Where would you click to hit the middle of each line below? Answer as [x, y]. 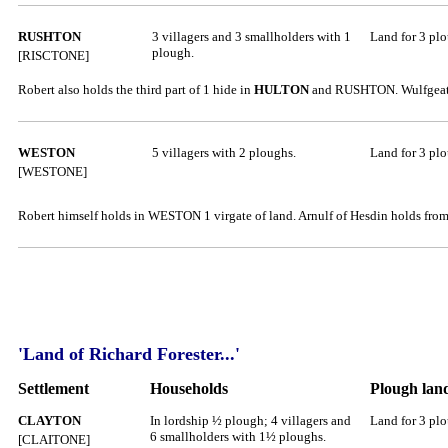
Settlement [53, 388]
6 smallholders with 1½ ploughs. [238, 436]
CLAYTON [49, 420]
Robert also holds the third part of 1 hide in [136, 89]
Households [189, 388]
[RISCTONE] [55, 55]
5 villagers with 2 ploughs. [224, 152]
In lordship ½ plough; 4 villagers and [250, 420]
